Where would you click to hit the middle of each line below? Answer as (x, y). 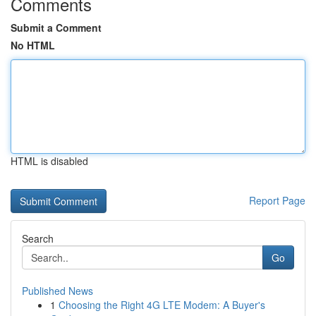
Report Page (277, 200)
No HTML (33, 45)
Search (38, 238)
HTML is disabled (49, 161)
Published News (57, 291)
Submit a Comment (56, 28)
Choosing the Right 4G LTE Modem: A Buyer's (162, 305)
